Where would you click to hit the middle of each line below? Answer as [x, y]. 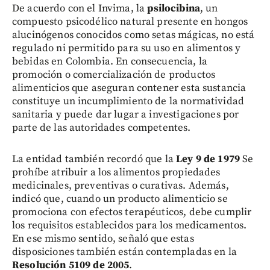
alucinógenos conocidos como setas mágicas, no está [133, 35]
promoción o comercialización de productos [114, 75]
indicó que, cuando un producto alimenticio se [120, 199]
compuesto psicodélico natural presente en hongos [130, 22]
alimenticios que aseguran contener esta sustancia [129, 88]
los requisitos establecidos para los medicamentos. [130, 225]
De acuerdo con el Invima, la [80, 8]
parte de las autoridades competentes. [102, 128]
